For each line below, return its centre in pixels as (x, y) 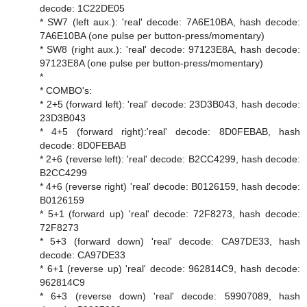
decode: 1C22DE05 (82, 9)
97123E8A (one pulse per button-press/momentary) (151, 63)
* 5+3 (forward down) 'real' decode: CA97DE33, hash (170, 242)
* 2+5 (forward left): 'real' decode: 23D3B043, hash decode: (170, 105)
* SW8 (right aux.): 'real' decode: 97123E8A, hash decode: (170, 50)
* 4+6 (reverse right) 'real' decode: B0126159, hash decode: (170, 187)
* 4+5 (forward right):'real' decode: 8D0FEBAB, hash (170, 132)
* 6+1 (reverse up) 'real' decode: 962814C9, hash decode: (170, 269)
